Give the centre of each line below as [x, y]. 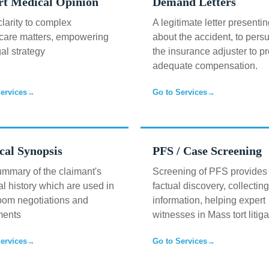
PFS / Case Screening [207, 151]
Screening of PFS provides [210, 171]
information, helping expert [209, 200]
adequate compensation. [205, 66]
